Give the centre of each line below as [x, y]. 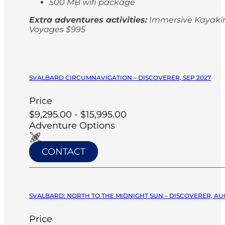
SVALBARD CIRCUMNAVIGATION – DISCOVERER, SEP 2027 [120, 77]
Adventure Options [72, 125]
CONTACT [64, 151]
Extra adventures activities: [88, 20]
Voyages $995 [57, 29]
